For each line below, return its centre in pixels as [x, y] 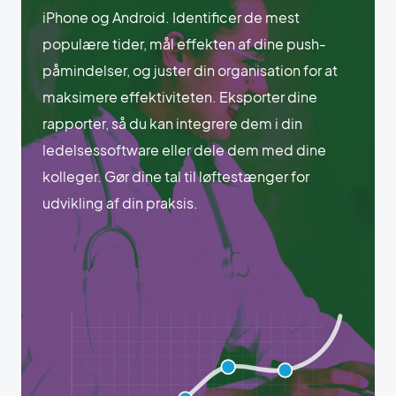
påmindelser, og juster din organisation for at [190, 70]
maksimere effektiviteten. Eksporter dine [180, 96]
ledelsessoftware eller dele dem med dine [184, 149]
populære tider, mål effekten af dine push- [184, 43]
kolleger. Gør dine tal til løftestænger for [176, 176]
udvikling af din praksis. [120, 202]
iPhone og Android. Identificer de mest [171, 17]
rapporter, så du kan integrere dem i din [172, 123]
